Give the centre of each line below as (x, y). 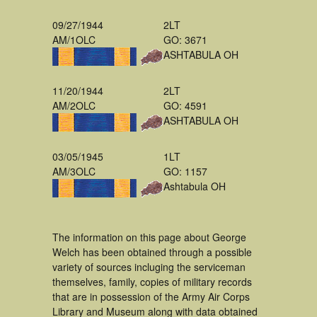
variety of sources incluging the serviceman (149, 267)
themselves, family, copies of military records (152, 282)
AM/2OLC (74, 105)
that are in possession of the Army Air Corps (151, 296)
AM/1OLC (74, 40)
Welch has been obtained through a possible (152, 252)
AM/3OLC (74, 171)
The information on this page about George (149, 237)
